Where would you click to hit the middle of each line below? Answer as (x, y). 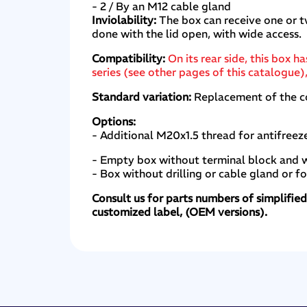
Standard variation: (142, 96)
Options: (114, 121)
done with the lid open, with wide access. (197, 33)
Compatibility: (130, 58)
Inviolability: (126, 20)
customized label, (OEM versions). (180, 211)
